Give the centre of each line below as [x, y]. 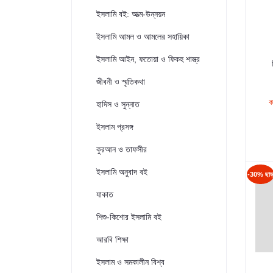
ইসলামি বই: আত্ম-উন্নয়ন [131, 14]
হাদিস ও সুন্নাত [118, 104]
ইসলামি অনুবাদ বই [122, 172]
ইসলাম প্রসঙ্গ [115, 127]
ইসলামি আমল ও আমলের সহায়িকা [143, 37]
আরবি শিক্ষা [112, 239]
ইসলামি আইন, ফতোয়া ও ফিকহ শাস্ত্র [148, 59]
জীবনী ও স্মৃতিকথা [121, 82]
